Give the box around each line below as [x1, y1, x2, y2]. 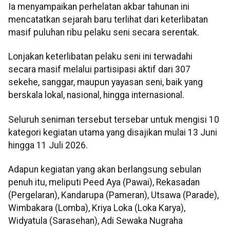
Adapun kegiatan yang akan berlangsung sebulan [8, 164, 201, 175]
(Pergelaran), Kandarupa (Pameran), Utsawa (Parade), [8, 190, 219, 201]
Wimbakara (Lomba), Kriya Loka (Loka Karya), [8, 203, 185, 214]
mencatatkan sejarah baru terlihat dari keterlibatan [8, 14, 208, 25]
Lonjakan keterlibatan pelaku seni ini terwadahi [8, 51, 193, 62]
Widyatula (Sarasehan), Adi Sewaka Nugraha [8, 216, 183, 226]
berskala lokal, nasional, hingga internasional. [8, 90, 184, 101]
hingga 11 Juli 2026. [8, 140, 88, 150]
